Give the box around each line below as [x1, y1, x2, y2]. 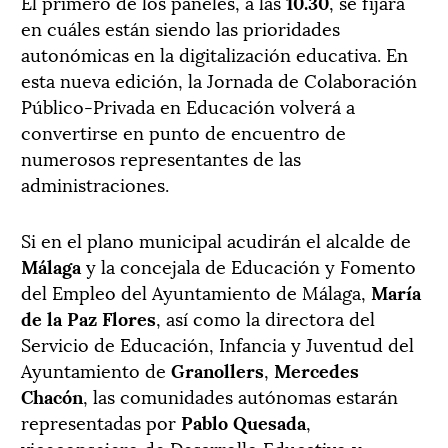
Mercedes [274, 356, 359, 384]
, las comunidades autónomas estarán [83, 382, 398, 410]
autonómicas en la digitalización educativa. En [21, 40, 408, 68]
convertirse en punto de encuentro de [21, 118, 346, 146]
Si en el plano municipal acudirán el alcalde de [21, 226, 411, 254]
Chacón [21, 382, 83, 410]
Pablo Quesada [181, 408, 306, 436]
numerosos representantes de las [21, 144, 301, 172]
